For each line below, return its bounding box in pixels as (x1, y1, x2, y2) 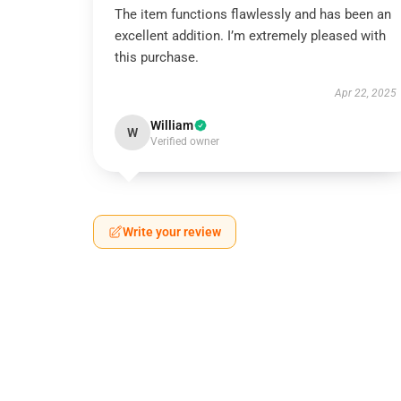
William (150, 118, 193, 132)
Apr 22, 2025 (334, 87, 397, 99)
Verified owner (150, 135, 219, 148)
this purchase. (115, 49, 199, 65)
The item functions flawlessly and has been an (115, 6, 391, 22)
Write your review (123, 225, 221, 239)
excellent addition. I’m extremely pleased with (115, 28, 386, 44)
